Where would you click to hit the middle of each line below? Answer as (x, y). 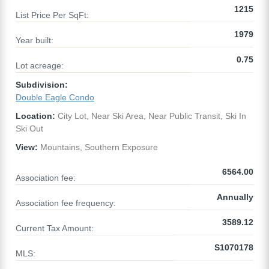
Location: (35, 116)
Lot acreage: (40, 66)
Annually (235, 197)
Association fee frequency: (66, 203)
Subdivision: (42, 85)
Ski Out (29, 129)
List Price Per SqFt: (52, 15)
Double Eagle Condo (55, 98)
